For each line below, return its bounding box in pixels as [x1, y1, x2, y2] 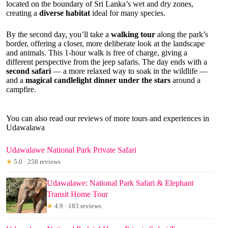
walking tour [111, 30, 155, 39]
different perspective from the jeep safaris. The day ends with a [6, 57, 207, 66]
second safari [6, 66, 51, 75]
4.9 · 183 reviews [53, 202, 101, 210]
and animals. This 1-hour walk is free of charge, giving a [6, 48, 187, 57]
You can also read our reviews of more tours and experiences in [6, 113, 209, 123]
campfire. [6, 84, 36, 94]
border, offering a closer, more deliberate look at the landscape [6, 39, 205, 48]
